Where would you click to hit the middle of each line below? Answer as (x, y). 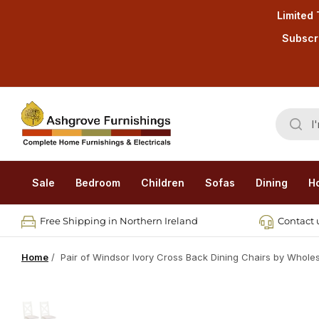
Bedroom (98, 183)
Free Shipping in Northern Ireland (119, 221)
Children (162, 183)
